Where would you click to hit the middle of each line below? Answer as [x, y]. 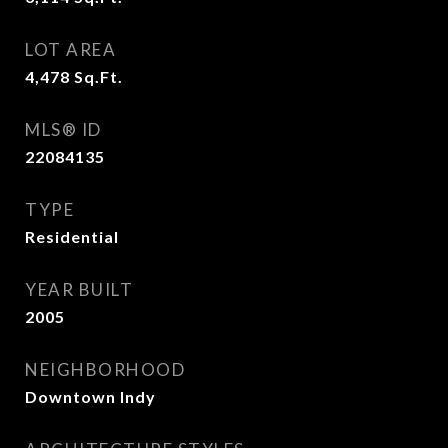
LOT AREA [70, 49]
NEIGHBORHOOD [105, 369]
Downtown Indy [90, 396]
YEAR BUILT [79, 289]
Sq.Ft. [98, 76]
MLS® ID [63, 129]
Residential [72, 236]
